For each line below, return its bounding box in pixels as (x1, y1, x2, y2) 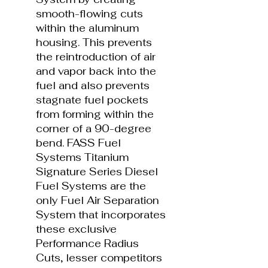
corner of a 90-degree (36, 121, 151, 135)
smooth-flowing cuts (36, 7, 143, 20)
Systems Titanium (36, 150, 129, 164)
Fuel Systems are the (36, 179, 146, 193)
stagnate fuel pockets (36, 93, 148, 106)
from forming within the (36, 107, 154, 121)
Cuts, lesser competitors (36, 251, 162, 264)
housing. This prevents (36, 35, 152, 49)
